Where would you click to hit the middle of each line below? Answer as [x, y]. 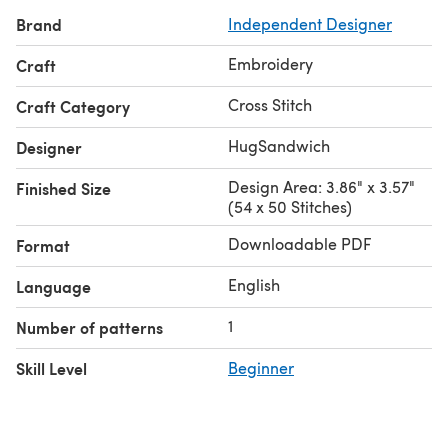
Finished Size [63, 188]
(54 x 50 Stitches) [290, 206]
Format [43, 245]
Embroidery [270, 63]
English [254, 284]
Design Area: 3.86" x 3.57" [321, 186]
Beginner [261, 367]
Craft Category [73, 106]
